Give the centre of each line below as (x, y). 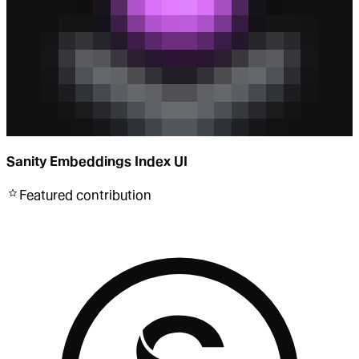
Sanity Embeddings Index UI (97, 162)
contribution (112, 196)
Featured (46, 196)
